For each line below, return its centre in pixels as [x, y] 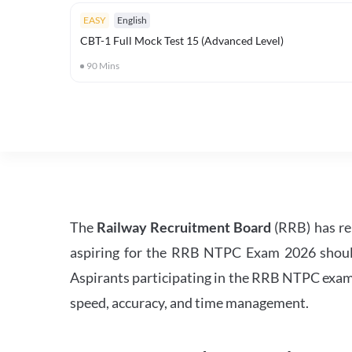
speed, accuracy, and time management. [189, 302]
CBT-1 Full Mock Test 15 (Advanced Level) [182, 40]
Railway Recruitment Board [184, 227]
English [132, 20]
